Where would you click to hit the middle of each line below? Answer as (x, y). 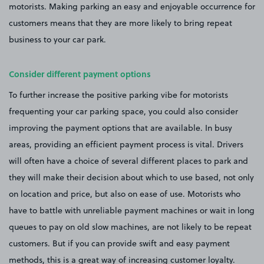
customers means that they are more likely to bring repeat (121, 23)
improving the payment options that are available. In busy (121, 128)
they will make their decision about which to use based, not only (131, 177)
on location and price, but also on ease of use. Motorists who (125, 194)
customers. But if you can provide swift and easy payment (119, 243)
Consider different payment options (80, 73)
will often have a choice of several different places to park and (128, 161)
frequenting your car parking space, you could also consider (123, 111)
